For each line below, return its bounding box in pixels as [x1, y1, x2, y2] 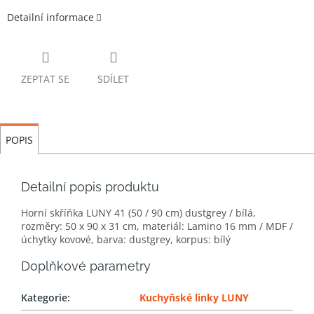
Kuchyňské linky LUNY [139, 291, 249, 305]
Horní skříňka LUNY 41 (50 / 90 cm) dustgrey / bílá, [21, 206, 256, 220]
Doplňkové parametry [21, 259, 151, 274]
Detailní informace [7, 11, 94, 25]
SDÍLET [97, 72, 129, 86]
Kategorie [21, 291, 67, 305]
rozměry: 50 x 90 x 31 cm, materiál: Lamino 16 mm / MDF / [21, 219, 293, 233]
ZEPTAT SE [21, 72, 69, 86]
